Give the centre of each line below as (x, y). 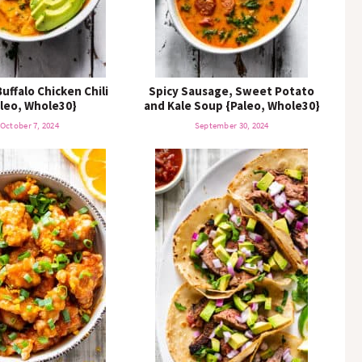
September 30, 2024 (232, 125)
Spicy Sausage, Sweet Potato (232, 91)
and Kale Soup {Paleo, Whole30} (232, 105)
